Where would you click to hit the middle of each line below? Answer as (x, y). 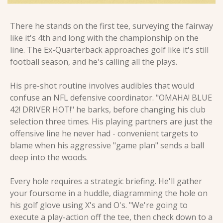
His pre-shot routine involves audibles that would (102, 86)
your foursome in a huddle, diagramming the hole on (109, 193)
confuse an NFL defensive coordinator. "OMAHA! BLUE (111, 98)
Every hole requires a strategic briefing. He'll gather (106, 181)
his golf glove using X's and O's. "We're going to (99, 205)
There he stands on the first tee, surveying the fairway (111, 26)
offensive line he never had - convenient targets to (104, 134)
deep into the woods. (49, 158)
